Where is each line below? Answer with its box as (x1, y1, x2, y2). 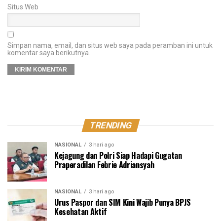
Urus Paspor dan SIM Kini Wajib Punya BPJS (54, 196, 191, 208)
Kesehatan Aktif (54, 205, 107, 218)
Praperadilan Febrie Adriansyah (54, 158, 154, 171)
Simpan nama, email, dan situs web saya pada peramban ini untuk (7, 41, 213, 49)
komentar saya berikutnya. (7, 48, 90, 57)
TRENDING (88, 120, 133, 130)
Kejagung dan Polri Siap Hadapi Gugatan (54, 149, 182, 161)
